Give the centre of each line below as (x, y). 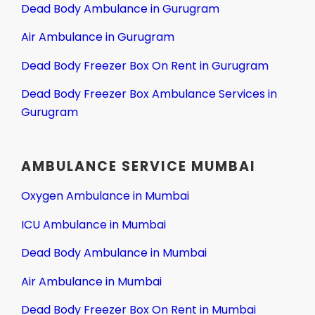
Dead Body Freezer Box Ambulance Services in (149, 94)
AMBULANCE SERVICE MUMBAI (139, 167)
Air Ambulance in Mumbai (91, 281)
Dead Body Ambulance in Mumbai (114, 253)
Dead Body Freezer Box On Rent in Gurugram (145, 65)
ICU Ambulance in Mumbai (94, 224)
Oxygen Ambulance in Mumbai (105, 196)
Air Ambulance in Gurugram (98, 37)
